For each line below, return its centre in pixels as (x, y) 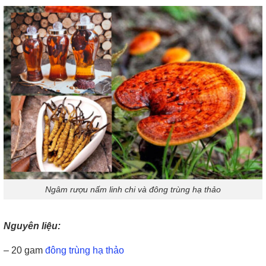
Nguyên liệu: (32, 226)
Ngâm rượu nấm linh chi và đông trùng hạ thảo (133, 189)
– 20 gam (24, 251)
